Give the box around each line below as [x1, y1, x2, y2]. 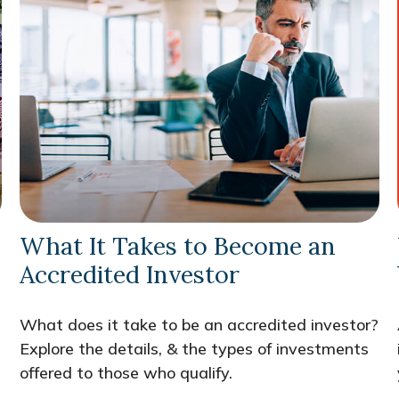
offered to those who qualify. [20, 362, 233, 383]
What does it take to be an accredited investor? [20, 313, 379, 335]
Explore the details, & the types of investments [20, 338, 370, 359]
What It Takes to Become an [20, 230, 337, 261]
